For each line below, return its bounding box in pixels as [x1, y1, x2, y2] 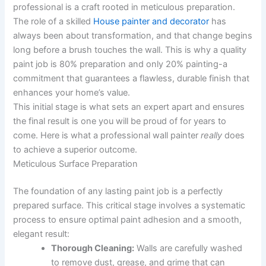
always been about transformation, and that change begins [13, 30, 253, 41]
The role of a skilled [13, 15, 94, 27]
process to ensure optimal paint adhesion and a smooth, [13, 214, 242, 225]
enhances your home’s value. [13, 87, 131, 98]
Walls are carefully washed [134, 242, 243, 254]
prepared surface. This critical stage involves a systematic [13, 199, 246, 211]
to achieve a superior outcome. [13, 144, 138, 155]
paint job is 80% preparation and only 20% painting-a [13, 58, 228, 69]
